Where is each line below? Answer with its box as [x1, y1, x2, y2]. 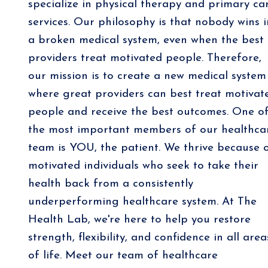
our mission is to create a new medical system [28, 71, 266, 83]
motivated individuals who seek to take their [28, 160, 258, 172]
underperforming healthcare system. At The [28, 196, 257, 208]
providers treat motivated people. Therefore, [28, 53, 261, 65]
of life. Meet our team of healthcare [28, 250, 218, 262]
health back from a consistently [28, 178, 193, 190]
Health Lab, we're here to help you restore [28, 214, 251, 226]
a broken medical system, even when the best [28, 35, 264, 47]
